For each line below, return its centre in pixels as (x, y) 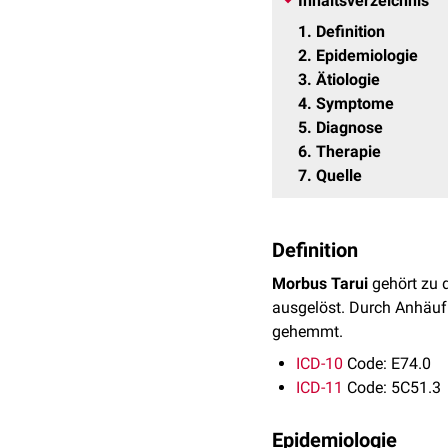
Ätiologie (348, 79)
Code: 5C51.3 (392, 387)
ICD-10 (319, 363)
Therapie (348, 151)
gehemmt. (307, 331)
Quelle (339, 175)
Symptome (355, 103)
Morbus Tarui (320, 283)
